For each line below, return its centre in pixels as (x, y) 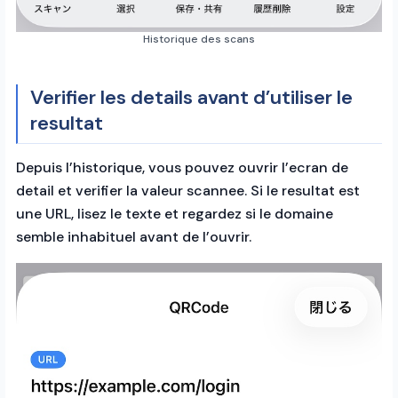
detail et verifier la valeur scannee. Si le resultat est (188, 190)
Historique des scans (199, 39)
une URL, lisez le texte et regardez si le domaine (175, 213)
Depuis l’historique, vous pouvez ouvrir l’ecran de (182, 167)
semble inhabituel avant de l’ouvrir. (134, 236)
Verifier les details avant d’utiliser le (191, 97)
